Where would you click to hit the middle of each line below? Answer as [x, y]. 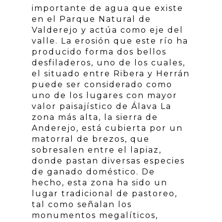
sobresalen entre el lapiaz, [97, 150]
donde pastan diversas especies [108, 161]
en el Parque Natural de [91, 19]
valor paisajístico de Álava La [102, 106]
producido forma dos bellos [99, 52]
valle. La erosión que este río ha [110, 41]
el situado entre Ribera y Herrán [111, 74]
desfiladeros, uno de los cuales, [109, 63]
